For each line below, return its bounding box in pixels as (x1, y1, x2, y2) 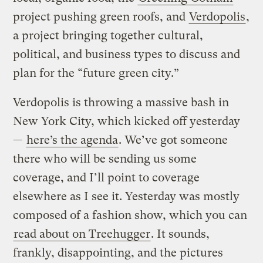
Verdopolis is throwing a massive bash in (13, 95, 230, 109)
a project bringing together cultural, (13, 28, 204, 42)
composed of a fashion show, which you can (13, 208, 248, 222)
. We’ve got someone (119, 133, 228, 147)
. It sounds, (151, 227, 210, 241)
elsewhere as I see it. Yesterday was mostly (13, 189, 240, 203)
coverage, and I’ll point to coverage (13, 170, 200, 184)
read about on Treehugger (14, 227, 151, 241)
